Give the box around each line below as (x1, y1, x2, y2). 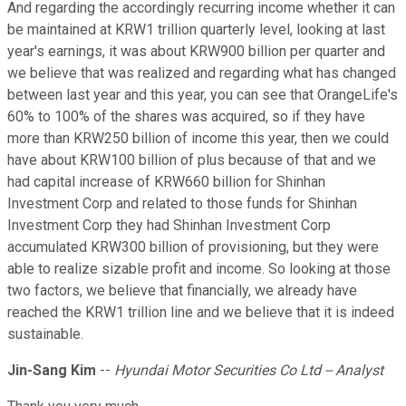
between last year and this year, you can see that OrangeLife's (7, 86, 398, 104)
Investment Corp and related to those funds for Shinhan (7, 195, 357, 213)
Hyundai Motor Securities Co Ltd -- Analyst (114, 362, 383, 380)
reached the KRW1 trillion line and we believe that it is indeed (7, 304, 394, 322)
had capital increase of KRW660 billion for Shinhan (7, 173, 325, 191)
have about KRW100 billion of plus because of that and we (7, 151, 376, 169)
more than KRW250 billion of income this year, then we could (7, 130, 389, 148)
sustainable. (7, 325, 83, 343)
